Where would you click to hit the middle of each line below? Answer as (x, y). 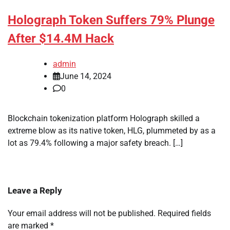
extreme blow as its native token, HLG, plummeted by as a (112, 131)
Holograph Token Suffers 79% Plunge (111, 20)
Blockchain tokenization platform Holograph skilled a (104, 119)
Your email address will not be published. (82, 214)
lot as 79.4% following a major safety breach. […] (95, 143)
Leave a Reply (35, 191)
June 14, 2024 (86, 76)
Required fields (184, 214)
